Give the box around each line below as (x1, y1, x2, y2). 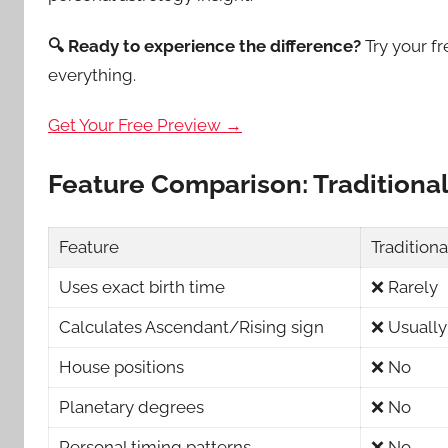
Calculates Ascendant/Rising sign (59, 317, 325, 338)
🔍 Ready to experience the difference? (48, 35, 361, 56)
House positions (59, 357, 185, 378)
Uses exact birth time (59, 277, 226, 298)
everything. (48, 64, 136, 85)
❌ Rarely (371, 277, 439, 298)
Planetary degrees (59, 397, 205, 418)
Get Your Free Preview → (48, 114, 242, 135)
